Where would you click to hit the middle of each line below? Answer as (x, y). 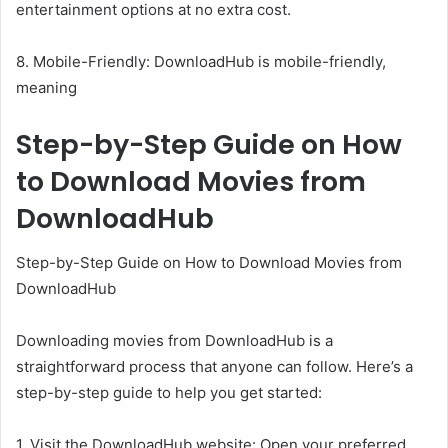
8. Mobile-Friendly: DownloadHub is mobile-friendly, (201, 61)
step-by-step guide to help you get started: (169, 393)
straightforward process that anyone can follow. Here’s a (214, 367)
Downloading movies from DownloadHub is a (174, 341)
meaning (46, 87)
